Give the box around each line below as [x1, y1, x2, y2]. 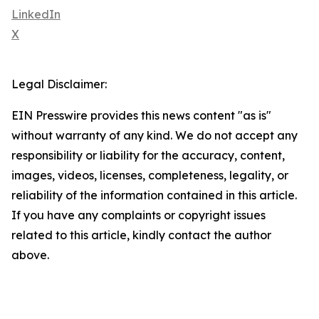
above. [11, 248, 49, 263]
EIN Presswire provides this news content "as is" [11, 108, 271, 123]
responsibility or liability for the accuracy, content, [11, 148, 285, 163]
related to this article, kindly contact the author [11, 228, 271, 243]
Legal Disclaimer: [11, 77, 107, 92]
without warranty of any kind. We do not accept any [11, 128, 298, 143]
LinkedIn [11, 7, 61, 22]
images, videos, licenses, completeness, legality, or [11, 168, 288, 183]
